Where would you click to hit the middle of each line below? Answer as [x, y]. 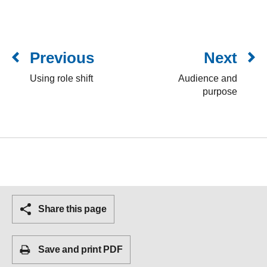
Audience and [208, 79]
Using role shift [61, 79]
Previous [62, 58]
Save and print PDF [80, 250]
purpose [220, 92]
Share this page [72, 209]
